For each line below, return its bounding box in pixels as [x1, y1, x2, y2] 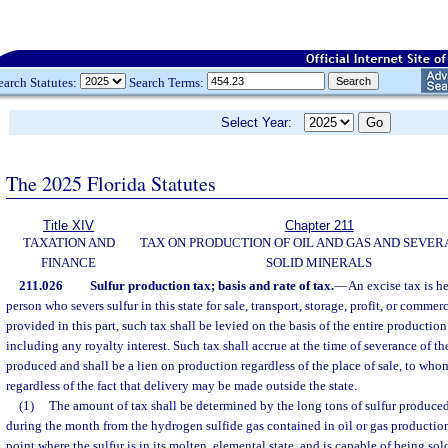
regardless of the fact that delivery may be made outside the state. [6, 378, 357, 393]
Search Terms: [126, 74, 207, 90]
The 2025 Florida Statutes [6, 169, 216, 197]
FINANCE [41, 255, 96, 270]
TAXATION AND [22, 235, 115, 250]
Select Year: [221, 115, 304, 130]
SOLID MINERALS [266, 255, 372, 270]
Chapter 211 [284, 218, 354, 233]
